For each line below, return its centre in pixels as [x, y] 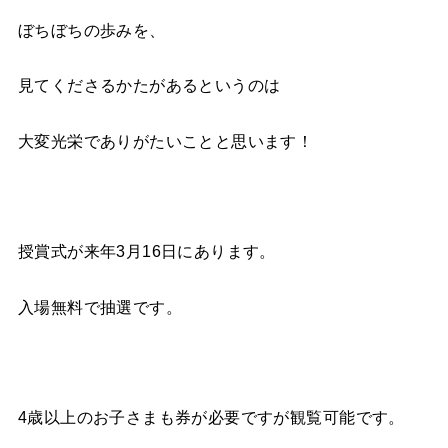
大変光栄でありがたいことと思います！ [165, 140]
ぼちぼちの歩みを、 [91, 29]
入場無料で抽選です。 [100, 306]
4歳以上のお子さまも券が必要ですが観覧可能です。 [211, 417]
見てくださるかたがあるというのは [149, 85]
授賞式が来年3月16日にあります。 [146, 251]
